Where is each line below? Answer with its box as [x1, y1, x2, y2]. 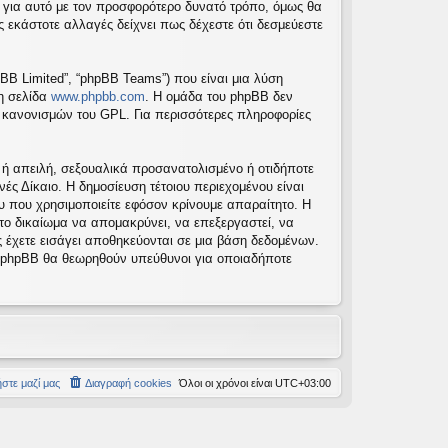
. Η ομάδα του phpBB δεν [145, 89, 293, 104]
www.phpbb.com [51, 89, 145, 104]
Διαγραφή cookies [85, 377, 172, 389]
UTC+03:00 [275, 377, 331, 389]
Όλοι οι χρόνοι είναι [179, 377, 275, 389]
